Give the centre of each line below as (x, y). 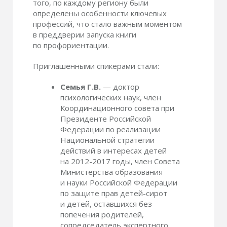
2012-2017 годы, (102, 161)
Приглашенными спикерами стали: (96, 66)
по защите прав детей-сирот (114, 193)
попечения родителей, (102, 214)
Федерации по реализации (110, 129)
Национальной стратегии (107, 140)
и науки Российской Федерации (119, 182)
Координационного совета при (117, 108)
